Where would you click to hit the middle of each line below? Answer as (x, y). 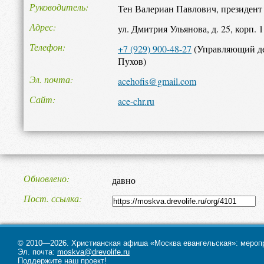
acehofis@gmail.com (157, 81)
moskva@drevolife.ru (93, 252)
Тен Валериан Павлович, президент (190, 9)
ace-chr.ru (136, 101)
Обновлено (45, 178)
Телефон (46, 47)
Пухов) (132, 61)
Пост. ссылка (51, 198)
